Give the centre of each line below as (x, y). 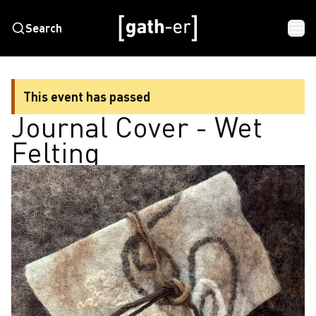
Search (44, 28)
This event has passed (87, 97)
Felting (55, 152)
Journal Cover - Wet (137, 127)
